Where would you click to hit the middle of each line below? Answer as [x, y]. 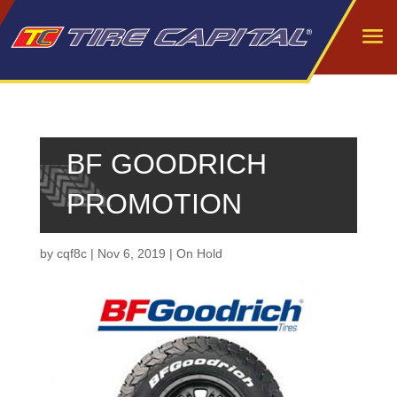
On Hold [199, 253]
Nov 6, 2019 [131, 253]
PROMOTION [154, 204]
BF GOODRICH [166, 164]
